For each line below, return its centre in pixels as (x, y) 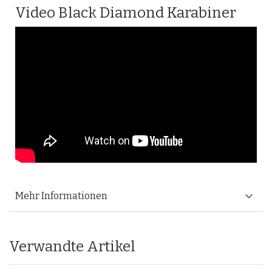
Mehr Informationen (61, 195)
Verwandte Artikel (72, 246)
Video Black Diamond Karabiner (126, 13)
